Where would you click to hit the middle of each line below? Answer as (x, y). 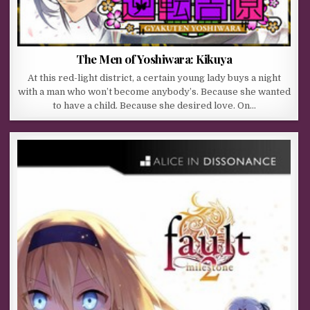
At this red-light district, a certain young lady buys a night (154, 77)
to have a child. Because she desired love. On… (154, 105)
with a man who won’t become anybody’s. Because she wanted (154, 91)
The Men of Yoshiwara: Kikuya (154, 58)
